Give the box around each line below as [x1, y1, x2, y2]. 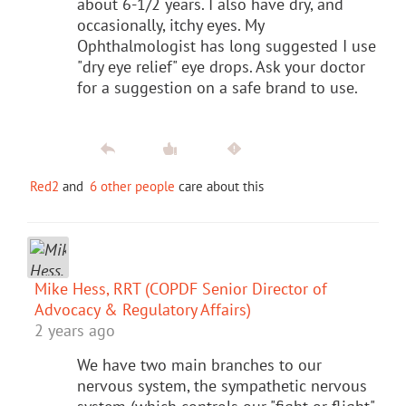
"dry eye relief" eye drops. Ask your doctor [77, 55, 365, 77]
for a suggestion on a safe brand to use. [77, 76, 358, 98]
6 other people [90, 177, 175, 195]
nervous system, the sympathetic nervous [77, 374, 367, 396]
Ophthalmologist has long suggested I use [77, 34, 376, 56]
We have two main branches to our [77, 353, 322, 375]
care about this [175, 177, 264, 195]
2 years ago [34, 319, 115, 341]
